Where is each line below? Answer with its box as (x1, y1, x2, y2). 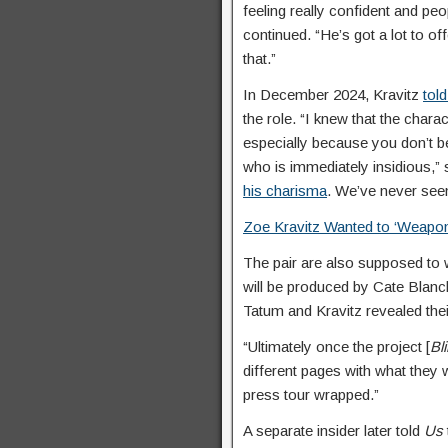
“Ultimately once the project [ (243, 338, 430, 355)
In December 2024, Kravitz (243, 86, 423, 103)
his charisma (243, 182, 327, 199)
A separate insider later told (243, 422, 424, 439)
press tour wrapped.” (243, 386, 379, 403)
